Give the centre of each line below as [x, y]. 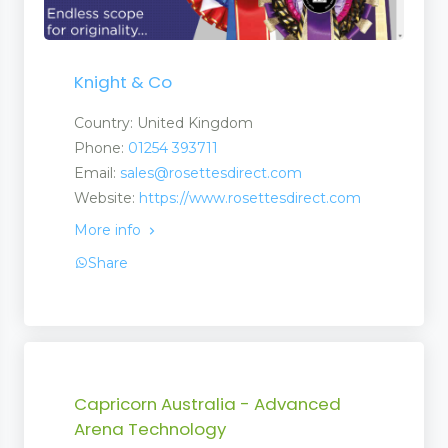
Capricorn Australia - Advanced [207, 404]
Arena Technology [150, 429]
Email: [97, 173]
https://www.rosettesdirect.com [250, 198]
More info [109, 230]
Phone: [101, 148]
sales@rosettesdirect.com [211, 173]
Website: [106, 198]
